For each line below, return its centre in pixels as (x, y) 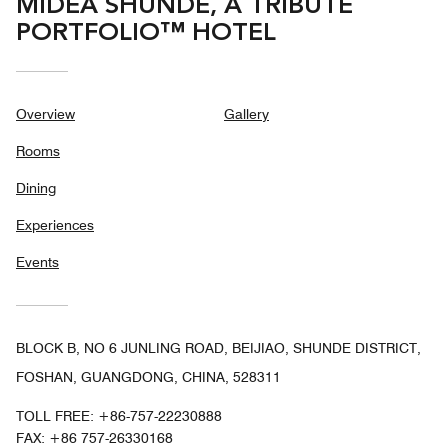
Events (37, 261)
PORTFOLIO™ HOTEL (146, 33)
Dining (36, 187)
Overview (45, 113)
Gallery (246, 113)
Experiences (55, 224)
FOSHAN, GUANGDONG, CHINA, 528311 (148, 376)
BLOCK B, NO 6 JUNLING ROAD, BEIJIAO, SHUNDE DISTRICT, (218, 347)
